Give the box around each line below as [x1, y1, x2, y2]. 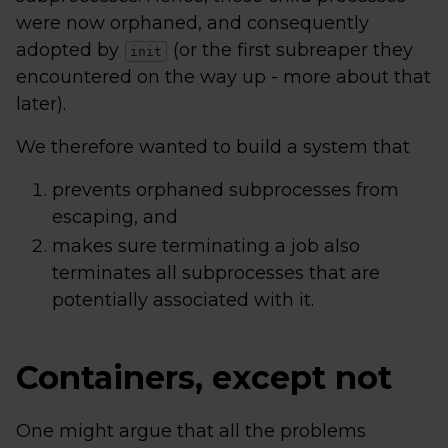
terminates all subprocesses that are [52, 262, 380, 284]
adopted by [16, 39, 124, 61]
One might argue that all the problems [16, 420, 366, 442]
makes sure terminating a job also [52, 235, 360, 257]
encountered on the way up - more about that [16, 66, 431, 88]
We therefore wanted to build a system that [16, 136, 410, 158]
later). [16, 93, 66, 115]
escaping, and [52, 206, 178, 228]
